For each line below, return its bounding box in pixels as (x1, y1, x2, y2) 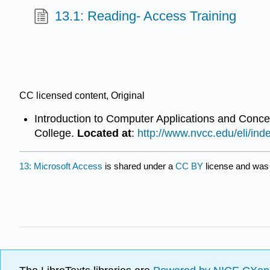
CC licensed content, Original (19, 90, 145, 101)
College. (34, 127, 77, 140)
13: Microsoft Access (19, 160, 102, 171)
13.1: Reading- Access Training (55, 8, 237, 24)
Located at (77, 127, 131, 140)
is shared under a (102, 160, 175, 171)
